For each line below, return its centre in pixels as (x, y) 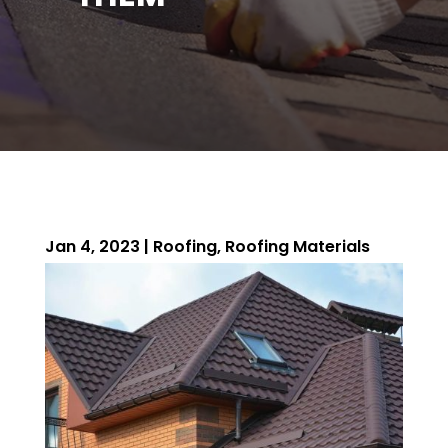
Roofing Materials (297, 246)
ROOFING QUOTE (224, 359)
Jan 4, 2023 (92, 246)
